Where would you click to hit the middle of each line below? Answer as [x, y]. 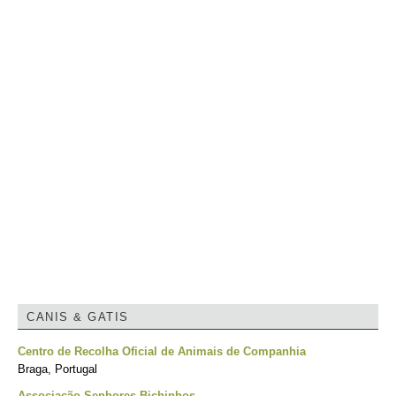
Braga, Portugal [57, 369]
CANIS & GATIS [78, 317]
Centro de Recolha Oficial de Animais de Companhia [162, 351]
